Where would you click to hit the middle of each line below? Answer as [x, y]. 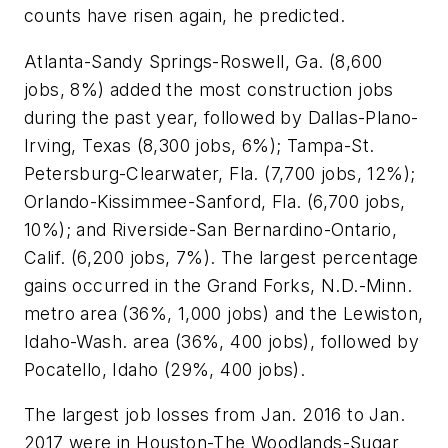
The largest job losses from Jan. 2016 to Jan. [214, 415]
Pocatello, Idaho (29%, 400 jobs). [165, 369]
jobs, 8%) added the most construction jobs [209, 89]
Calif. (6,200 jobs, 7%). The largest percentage [221, 257]
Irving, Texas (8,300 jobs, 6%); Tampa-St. [199, 145]
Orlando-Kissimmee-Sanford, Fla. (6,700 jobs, [215, 201]
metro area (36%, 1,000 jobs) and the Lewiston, [224, 313]
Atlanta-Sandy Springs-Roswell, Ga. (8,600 [203, 61]
